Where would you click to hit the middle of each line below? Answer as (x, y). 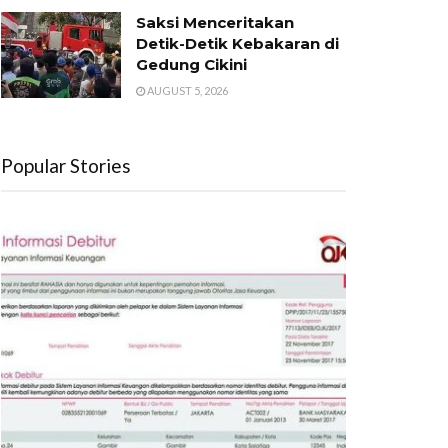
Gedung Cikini (191, 64)
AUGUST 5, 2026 (186, 90)
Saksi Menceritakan (215, 22)
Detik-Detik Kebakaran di (237, 43)
